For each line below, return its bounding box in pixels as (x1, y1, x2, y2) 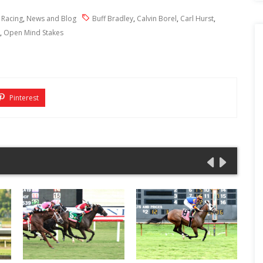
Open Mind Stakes (4, 27, 63, 38)
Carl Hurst (180, 13, 214, 23)
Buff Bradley (92, 13, 133, 23)
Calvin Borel (137, 13, 177, 23)
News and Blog (26, 13, 76, 23)
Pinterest (8, 92, 39, 103)
